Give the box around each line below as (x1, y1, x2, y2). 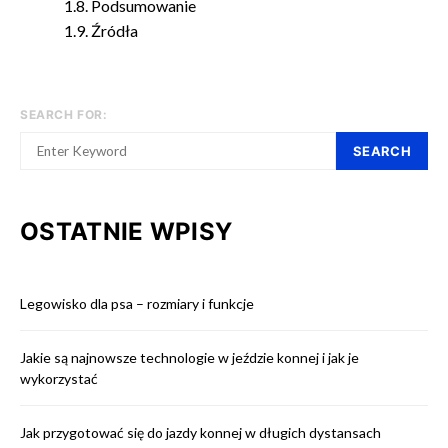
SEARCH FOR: (20, 107, 108, 122)
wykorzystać (20, 370, 98, 387)
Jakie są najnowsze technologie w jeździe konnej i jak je (20, 349, 359, 366)
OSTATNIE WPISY (20, 217, 233, 246)
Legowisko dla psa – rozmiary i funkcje (20, 295, 254, 312)
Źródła (91, 21, 139, 40)
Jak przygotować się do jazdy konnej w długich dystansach (20, 424, 381, 441)
